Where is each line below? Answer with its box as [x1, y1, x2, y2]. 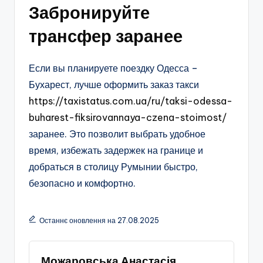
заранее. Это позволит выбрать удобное [29, 128, 205, 140]
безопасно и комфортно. [29, 177, 136, 190]
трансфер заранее [29, 25, 183, 48]
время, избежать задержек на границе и [29, 144, 203, 157]
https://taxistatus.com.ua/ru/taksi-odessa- [29, 95, 232, 107]
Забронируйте [29, 2, 150, 24]
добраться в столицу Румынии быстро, [29, 161, 198, 173]
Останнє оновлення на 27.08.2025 [39, 216, 159, 225]
